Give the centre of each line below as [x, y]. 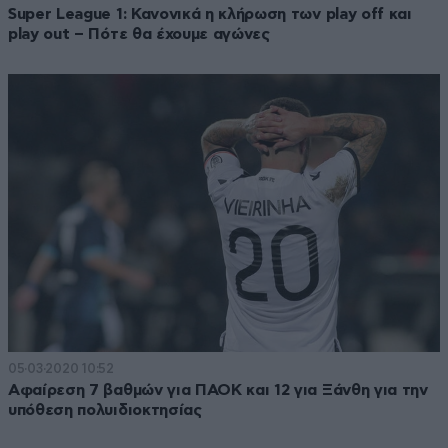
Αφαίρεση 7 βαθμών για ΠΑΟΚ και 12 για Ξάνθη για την [218, 389]
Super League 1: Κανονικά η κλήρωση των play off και [210, 14]
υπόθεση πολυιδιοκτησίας [105, 409]
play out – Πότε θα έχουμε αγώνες [139, 34]
